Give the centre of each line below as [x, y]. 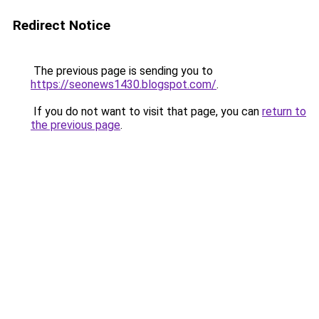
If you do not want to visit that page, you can [146, 111]
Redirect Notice [62, 25]
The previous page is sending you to [122, 71]
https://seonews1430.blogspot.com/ [124, 84]
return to [284, 111]
